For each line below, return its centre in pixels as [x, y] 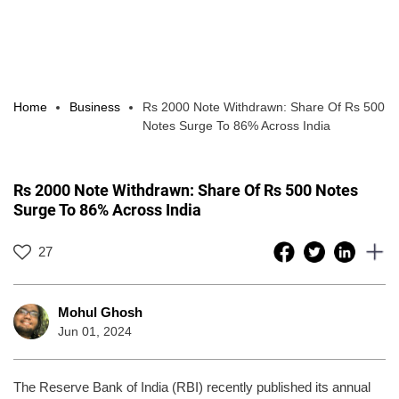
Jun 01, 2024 [95, 331]
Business [95, 106]
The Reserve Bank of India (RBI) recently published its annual [192, 387]
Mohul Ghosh [100, 312]
